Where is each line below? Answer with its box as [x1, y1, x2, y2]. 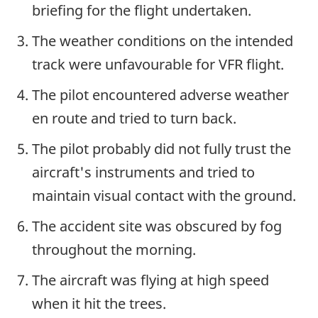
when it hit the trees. [32, 294, 166, 314]
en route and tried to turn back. [32, 109, 236, 128]
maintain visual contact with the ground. [32, 186, 296, 206]
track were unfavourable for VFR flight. [32, 55, 284, 75]
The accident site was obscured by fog [32, 216, 282, 236]
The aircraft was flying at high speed [32, 270, 269, 290]
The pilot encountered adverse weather [32, 85, 289, 105]
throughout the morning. [32, 240, 196, 260]
